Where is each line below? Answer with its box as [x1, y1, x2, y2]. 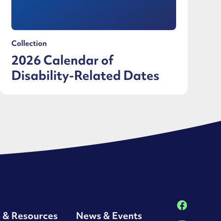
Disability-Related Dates [11, 67, 159, 83]
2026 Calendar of [11, 51, 113, 68]
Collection [11, 38, 47, 48]
